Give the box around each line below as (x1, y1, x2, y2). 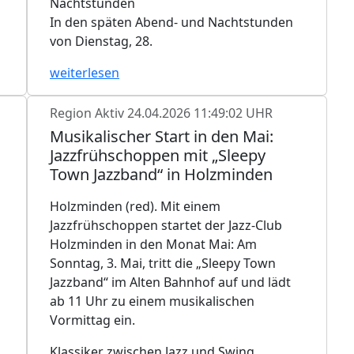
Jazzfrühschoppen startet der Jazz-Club (50, 216, 282, 234)
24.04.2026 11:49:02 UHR (127, 104, 273, 122)
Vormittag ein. (50, 311, 135, 329)
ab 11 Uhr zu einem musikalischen (50, 292, 254, 310)
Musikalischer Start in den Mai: (50, 125, 273, 147)
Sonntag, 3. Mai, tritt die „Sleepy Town (50, 254, 276, 272)
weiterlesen (50, 63, 119, 81)
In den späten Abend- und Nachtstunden (50, 13, 293, 31)
